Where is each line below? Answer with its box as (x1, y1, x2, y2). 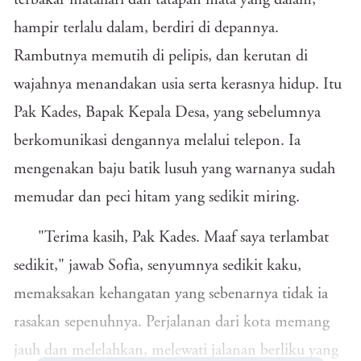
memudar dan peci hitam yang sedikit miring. (14, 189, 300, 205)
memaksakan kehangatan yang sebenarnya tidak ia (14, 286, 328, 302)
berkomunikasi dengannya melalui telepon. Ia (14, 133, 301, 149)
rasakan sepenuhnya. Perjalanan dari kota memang (14, 314, 330, 330)
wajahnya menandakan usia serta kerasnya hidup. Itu (14, 77, 342, 93)
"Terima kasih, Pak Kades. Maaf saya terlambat (38, 230, 329, 246)
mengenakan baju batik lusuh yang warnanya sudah (14, 161, 335, 177)
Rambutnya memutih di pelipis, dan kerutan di (14, 48, 308, 64)
